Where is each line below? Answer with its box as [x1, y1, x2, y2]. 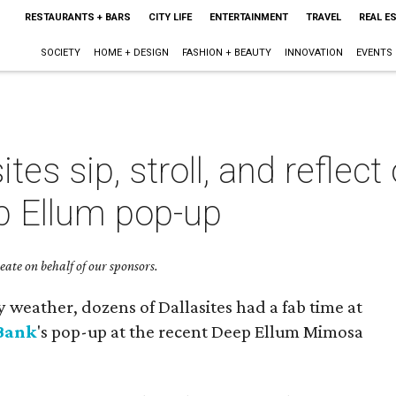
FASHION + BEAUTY [181, 47, 271, 58]
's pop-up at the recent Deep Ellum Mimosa [37, 321, 364, 342]
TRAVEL [305, 11, 341, 23]
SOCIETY [40, 47, 80, 58]
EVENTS [355, 47, 392, 58]
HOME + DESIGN [93, 47, 169, 58]
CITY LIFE [148, 11, 192, 23]
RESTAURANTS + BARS [24, 11, 131, 23]
